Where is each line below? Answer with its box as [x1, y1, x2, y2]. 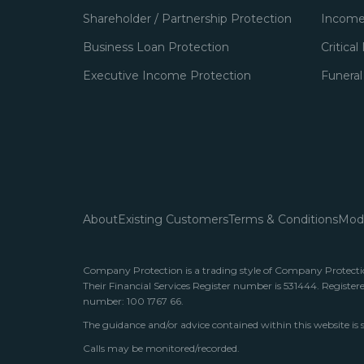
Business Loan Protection [83, 40, 229, 54]
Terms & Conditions [228, 212, 338, 227]
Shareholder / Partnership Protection [83, 11, 292, 26]
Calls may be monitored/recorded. [83, 342, 240, 354]
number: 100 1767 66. [83, 295, 184, 307]
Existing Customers [118, 212, 228, 227]
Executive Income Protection [83, 68, 251, 83]
